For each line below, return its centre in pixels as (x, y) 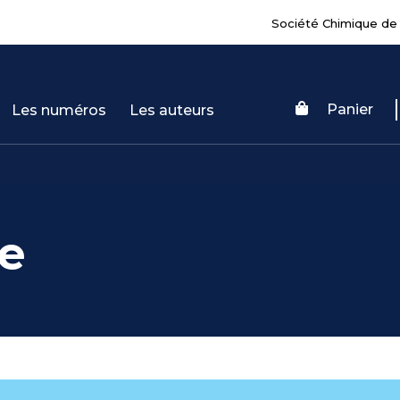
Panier (350, 109)
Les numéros (59, 110)
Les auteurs (172, 110)
